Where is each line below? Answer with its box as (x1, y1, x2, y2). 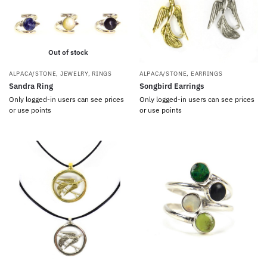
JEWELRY (60, 70, 88, 77)
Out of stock (48, 48, 88, 57)
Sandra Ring (9, 81, 53, 91)
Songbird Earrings (139, 81, 204, 91)
